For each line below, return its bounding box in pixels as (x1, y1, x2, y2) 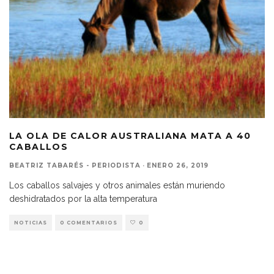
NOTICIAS (14, 219, 47, 226)
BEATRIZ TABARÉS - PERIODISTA (9, 161, 141, 169)
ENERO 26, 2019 (147, 161, 209, 169)
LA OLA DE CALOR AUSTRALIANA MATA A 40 (9, 130, 251, 141)
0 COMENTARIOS (60, 219, 117, 226)
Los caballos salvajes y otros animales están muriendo (9, 180, 225, 190)
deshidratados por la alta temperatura (9, 193, 157, 204)
